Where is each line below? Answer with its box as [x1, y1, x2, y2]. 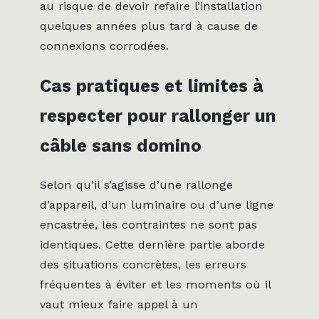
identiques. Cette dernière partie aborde [40, 237, 265, 251]
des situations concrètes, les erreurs [40, 257, 246, 271]
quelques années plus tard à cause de [40, 19, 258, 33]
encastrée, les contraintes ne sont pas [40, 217, 257, 231]
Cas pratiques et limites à [40, 75, 263, 96]
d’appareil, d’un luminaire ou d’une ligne [40, 197, 273, 211]
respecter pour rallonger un [40, 105, 276, 126]
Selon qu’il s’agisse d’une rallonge [40, 177, 233, 192]
